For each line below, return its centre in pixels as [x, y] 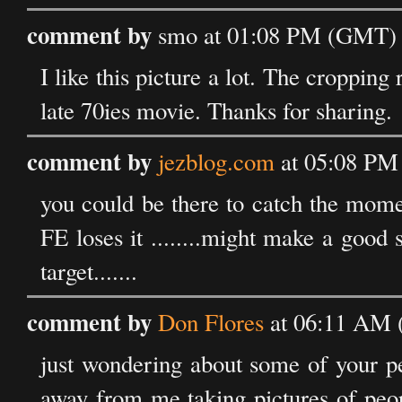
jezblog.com [216, 162]
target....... [89, 271]
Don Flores [211, 322]
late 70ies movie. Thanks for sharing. [216, 110]
